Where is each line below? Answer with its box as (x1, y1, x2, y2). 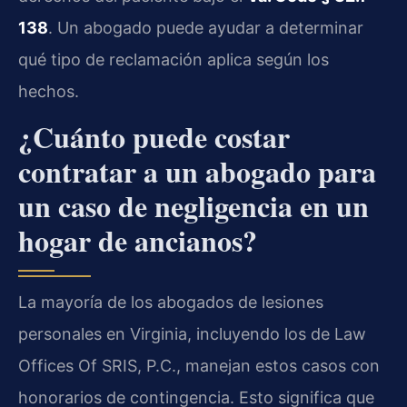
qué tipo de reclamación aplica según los (18, 49, 329, 69)
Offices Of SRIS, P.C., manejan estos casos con (18, 356, 380, 376)
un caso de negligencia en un (18, 184, 369, 228)
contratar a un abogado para (18, 150, 376, 194)
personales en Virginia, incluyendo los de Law (18, 324, 366, 344)
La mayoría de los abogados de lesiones (18, 293, 323, 313)
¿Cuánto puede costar (18, 115, 290, 159)
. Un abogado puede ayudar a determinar (48, 17, 363, 37)
